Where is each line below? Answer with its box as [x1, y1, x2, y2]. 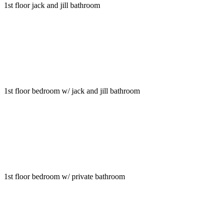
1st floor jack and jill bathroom [4, 1, 100, 10]
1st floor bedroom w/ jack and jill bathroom [4, 87, 140, 96]
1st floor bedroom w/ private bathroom [4, 172, 125, 181]
